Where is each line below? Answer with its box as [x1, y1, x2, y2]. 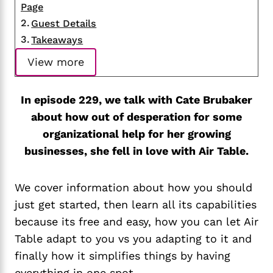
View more [27, 55, 84, 69]
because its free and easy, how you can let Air [15, 215, 258, 229]
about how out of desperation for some [31, 110, 242, 124]
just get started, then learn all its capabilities [15, 198, 257, 211]
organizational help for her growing [42, 127, 231, 141]
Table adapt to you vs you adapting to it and [15, 232, 252, 246]
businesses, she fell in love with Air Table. [24, 144, 249, 158]
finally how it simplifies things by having [15, 249, 230, 263]
